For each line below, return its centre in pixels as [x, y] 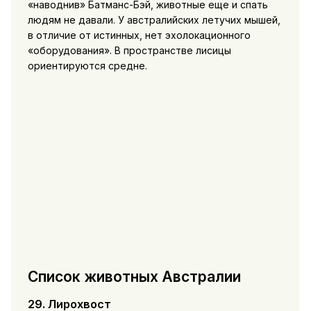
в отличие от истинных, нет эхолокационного [139, 35]
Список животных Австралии [134, 276]
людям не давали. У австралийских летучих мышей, [154, 20]
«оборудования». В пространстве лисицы [129, 51]
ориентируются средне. [87, 66]
